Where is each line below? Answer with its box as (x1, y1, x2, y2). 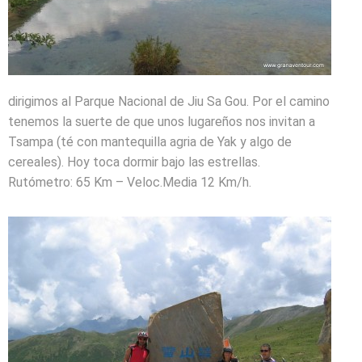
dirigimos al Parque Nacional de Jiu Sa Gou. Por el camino (8, 94, 330, 109)
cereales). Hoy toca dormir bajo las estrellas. (8, 154, 260, 170)
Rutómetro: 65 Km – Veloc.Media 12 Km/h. (8, 175, 251, 190)
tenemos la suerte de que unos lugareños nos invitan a (8, 114, 315, 129)
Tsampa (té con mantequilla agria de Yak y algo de (8, 134, 292, 149)
